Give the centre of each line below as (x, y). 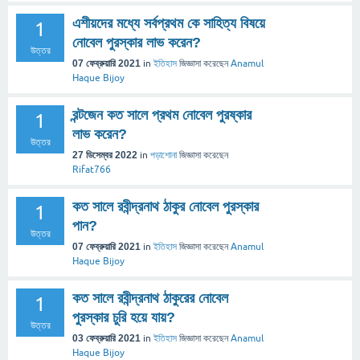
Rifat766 (92, 169)
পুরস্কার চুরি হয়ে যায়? (124, 317)
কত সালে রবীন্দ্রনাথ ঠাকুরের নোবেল (150, 298)
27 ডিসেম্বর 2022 (105, 155)
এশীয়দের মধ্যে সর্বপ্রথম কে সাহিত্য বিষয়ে (169, 23)
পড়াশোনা (164, 155)
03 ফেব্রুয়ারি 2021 (106, 338)
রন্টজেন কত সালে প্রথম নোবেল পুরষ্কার (162, 115)
